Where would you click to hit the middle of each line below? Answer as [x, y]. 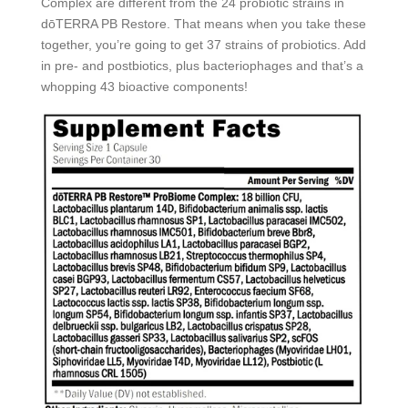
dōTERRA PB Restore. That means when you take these [203, 24]
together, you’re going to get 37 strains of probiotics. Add [203, 45]
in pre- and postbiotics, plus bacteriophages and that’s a [202, 66]
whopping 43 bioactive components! [144, 87]
